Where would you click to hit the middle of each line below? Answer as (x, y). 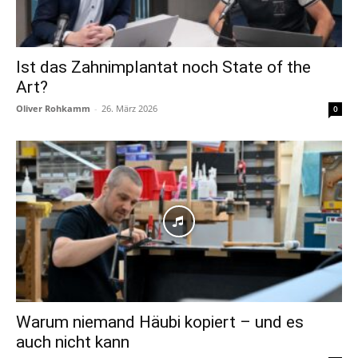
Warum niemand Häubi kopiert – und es (160, 322)
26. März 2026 (129, 109)
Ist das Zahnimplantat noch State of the (163, 68)
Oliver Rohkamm (53, 109)
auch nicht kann (73, 342)
